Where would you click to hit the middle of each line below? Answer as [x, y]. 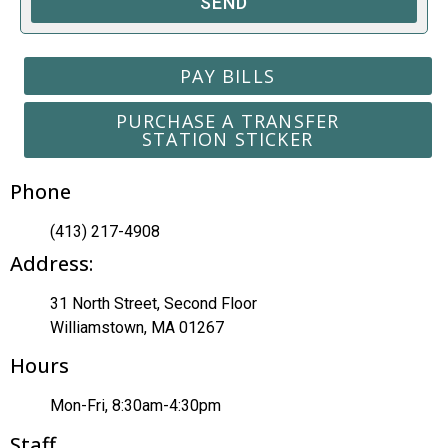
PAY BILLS [227, 76]
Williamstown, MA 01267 [137, 327]
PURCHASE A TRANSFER [227, 121]
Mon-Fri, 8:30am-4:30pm [135, 406]
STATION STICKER [228, 139]
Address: [51, 263]
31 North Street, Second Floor [153, 303]
